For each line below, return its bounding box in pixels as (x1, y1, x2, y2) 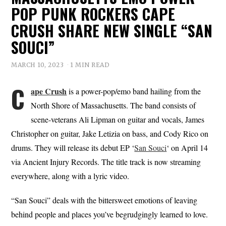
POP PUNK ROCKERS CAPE (11, 3, 176, 25)
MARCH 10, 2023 (11, 61, 64, 69)
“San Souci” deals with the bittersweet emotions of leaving (11, 194, 198, 205)
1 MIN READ (70, 61, 110, 69)
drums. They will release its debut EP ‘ (11, 142, 135, 153)
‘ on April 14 (166, 142, 208, 153)
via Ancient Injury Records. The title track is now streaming (11, 156, 201, 167)
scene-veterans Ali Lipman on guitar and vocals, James (31, 114, 205, 125)
